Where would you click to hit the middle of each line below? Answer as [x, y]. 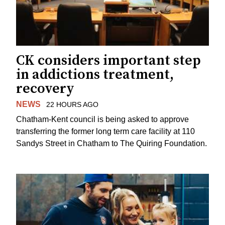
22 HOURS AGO [72, 104]
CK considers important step [108, 60]
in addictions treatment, [95, 74]
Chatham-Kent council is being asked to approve [102, 120]
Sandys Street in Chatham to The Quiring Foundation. [111, 144]
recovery [45, 88]
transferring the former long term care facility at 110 [105, 132]
